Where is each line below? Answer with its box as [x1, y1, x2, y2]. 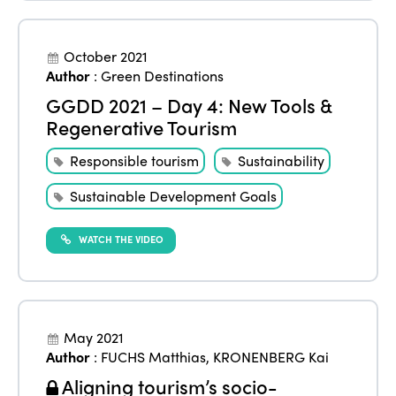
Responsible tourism [70, 150, 200, 171]
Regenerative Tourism [46, 113, 238, 142]
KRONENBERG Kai [213, 346, 330, 368]
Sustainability [238, 150, 325, 171]
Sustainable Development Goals [70, 186, 278, 207]
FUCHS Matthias [101, 346, 207, 368]
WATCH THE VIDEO [76, 232, 164, 247]
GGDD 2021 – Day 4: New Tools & [46, 91, 333, 120]
